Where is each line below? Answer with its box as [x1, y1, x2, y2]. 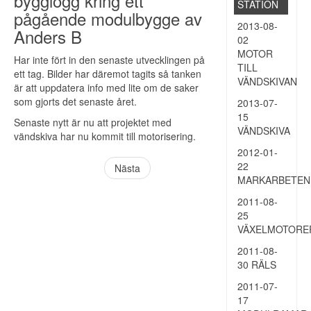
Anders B [14, 24, 82, 49]
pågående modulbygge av [14, 6, 202, 31]
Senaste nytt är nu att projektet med [14, 115, 171, 129]
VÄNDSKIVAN [237, 74, 297, 88]
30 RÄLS [237, 258, 276, 271]
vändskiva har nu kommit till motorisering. [14, 129, 196, 143]
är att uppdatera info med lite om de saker [14, 81, 199, 94]
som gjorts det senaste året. [14, 94, 137, 108]
